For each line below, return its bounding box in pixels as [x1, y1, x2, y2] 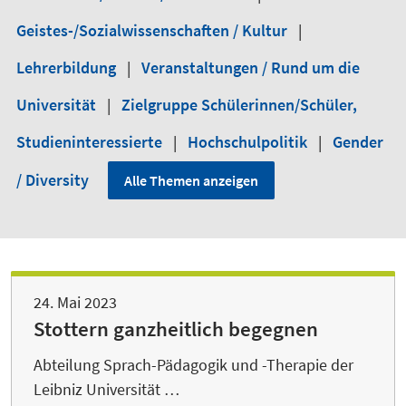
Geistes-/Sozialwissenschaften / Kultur [16, 20, 291, 41]
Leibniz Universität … [34, 379, 179, 400]
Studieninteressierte [16, 131, 166, 152]
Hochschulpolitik [188, 131, 311, 152]
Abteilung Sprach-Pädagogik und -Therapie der [34, 354, 353, 375]
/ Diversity [16, 169, 92, 190]
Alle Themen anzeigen [124, 171, 258, 189]
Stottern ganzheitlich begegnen [34, 316, 318, 342]
